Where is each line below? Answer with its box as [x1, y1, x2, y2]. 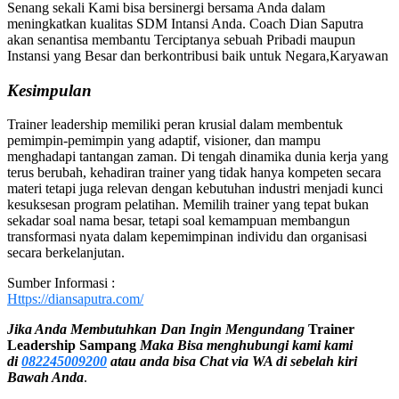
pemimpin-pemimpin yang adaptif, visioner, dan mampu [7, 133, 321, 149]
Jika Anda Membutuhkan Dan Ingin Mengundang [7, 322, 308, 338]
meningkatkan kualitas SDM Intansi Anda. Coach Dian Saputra [7, 15, 363, 31]
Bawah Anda [7, 370, 84, 386]
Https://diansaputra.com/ [7, 291, 143, 307]
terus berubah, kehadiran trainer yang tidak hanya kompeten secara [7, 165, 381, 181]
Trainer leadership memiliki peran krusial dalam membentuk [7, 117, 343, 133]
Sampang [79, 338, 136, 354]
